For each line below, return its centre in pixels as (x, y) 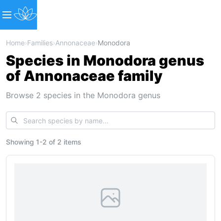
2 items (69, 142)
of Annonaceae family (84, 76)
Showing (21, 142)
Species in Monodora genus (105, 60)
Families (40, 43)
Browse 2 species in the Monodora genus (83, 95)
